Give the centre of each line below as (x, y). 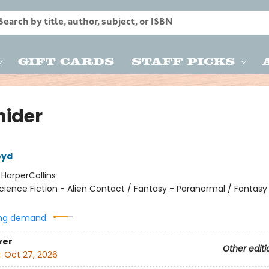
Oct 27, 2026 (31, 255)
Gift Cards (66, 61)
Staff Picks (183, 61)
